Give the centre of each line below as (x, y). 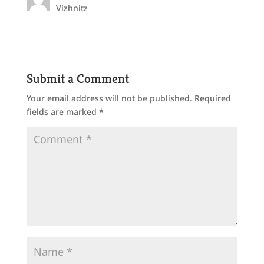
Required (212, 98)
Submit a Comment (77, 79)
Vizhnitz (72, 8)
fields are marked (62, 112)
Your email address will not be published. (109, 98)
